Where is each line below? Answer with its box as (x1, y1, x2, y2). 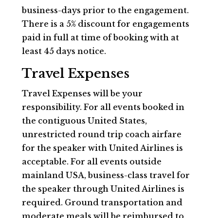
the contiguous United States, (21, 116, 147, 126)
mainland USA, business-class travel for (21, 170, 190, 180)
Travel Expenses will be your (21, 89, 143, 98)
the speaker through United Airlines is (21, 184, 184, 194)
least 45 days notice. (21, 46, 106, 56)
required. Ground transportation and (21, 198, 182, 207)
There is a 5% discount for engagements (21, 19, 189, 29)
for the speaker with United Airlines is (21, 143, 183, 153)
